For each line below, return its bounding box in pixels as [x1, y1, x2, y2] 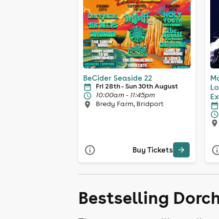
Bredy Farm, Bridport [96, 99, 164, 108]
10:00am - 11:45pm [96, 90, 155, 99]
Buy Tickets [132, 145, 173, 155]
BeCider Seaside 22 [83, 73, 152, 83]
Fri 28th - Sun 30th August [96, 81, 178, 90]
